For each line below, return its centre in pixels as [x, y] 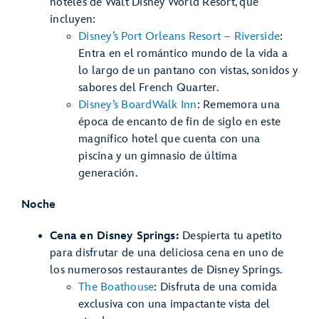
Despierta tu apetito [232, 236]
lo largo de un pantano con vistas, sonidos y [188, 70]
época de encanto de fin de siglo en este [179, 122]
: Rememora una [238, 105]
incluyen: [73, 19]
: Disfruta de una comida [216, 287]
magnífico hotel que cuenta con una [169, 139]
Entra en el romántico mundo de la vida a [183, 53]
